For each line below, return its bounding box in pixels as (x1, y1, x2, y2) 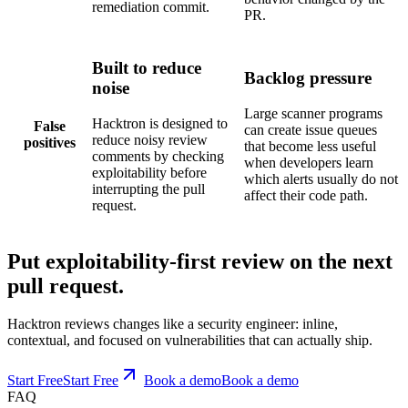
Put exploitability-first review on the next (7, 249, 393, 273)
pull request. (7, 273, 124, 298)
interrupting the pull (92, 181, 205, 198)
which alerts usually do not (244, 171, 398, 188)
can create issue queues (244, 122, 377, 138)
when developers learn (244, 155, 373, 171)
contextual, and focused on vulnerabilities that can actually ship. (7, 332, 372, 349)
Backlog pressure (244, 68, 372, 88)
